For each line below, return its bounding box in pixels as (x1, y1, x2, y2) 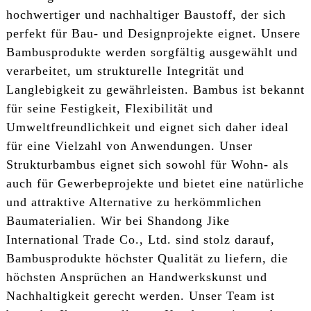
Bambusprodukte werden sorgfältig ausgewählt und (6, 45, 298, 60)
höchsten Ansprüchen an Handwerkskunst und (6, 270, 267, 285)
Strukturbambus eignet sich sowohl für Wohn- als (6, 158, 289, 172)
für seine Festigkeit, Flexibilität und (6, 101, 213, 116)
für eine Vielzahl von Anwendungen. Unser (6, 139, 253, 153)
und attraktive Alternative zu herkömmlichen (6, 195, 262, 210)
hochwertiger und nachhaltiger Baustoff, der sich (6, 8, 286, 22)
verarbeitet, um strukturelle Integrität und (6, 64, 244, 78)
